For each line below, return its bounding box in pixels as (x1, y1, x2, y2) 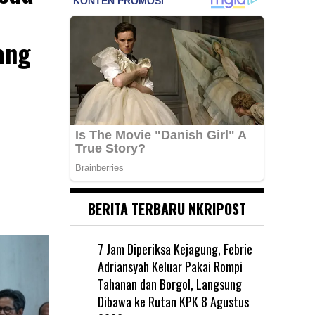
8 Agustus (200, 292, 249, 311)
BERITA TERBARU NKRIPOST (87, 198, 246, 219)
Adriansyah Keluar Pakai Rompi (97, 257, 243, 276)
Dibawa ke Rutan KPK (97, 292, 198, 311)
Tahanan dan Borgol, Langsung (97, 274, 242, 293)
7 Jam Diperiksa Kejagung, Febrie (97, 239, 252, 258)
